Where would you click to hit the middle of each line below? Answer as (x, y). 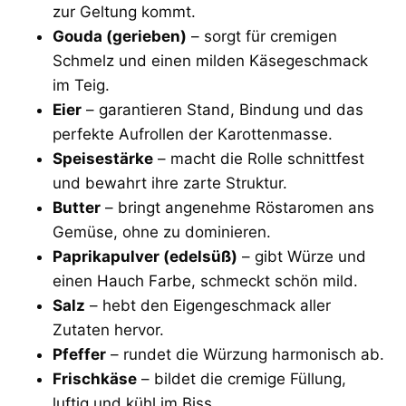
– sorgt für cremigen (262, 36)
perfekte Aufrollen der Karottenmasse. (193, 134)
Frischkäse (95, 378)
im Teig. (81, 85)
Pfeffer (79, 354)
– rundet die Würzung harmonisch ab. (245, 354)
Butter (77, 207)
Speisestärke (103, 158)
